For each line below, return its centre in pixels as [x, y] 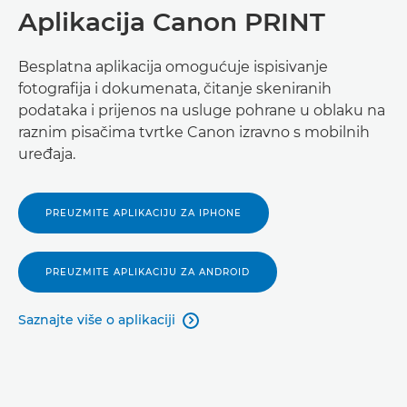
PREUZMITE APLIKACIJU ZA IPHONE [144, 213]
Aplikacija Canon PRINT [172, 21]
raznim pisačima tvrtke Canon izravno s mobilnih [194, 132]
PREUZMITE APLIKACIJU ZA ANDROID [148, 272]
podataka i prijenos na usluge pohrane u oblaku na [202, 110]
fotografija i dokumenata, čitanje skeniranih [175, 88]
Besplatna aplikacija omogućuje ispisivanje [173, 66]
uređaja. [47, 154]
